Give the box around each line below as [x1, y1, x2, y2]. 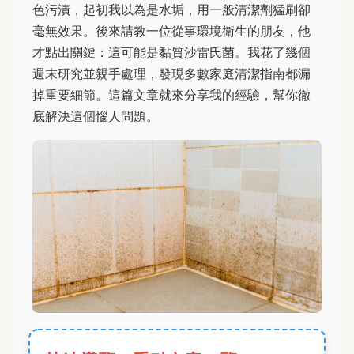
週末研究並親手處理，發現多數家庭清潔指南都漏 [32, 66, 311, 81]
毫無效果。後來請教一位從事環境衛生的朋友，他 [32, 23, 311, 39]
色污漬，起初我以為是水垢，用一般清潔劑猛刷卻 [32, 2, 311, 17]
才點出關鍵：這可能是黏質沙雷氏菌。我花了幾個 [32, 44, 311, 60]
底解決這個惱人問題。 [32, 108, 159, 124]
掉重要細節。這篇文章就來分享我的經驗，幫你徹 [32, 87, 311, 103]
